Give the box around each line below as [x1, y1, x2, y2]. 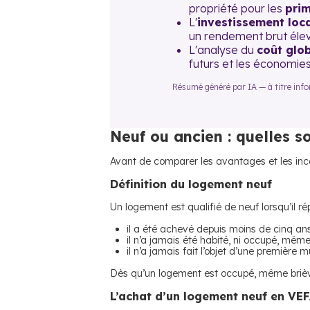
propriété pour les [189, 1, 285, 15]
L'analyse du [189, 43, 257, 57]
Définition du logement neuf [110, 177, 272, 191]
